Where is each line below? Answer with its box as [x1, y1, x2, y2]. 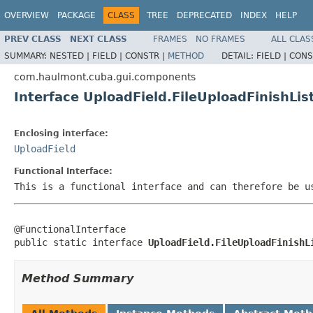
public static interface [14, 236, 148, 248]
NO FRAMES [196, 34, 245, 44]
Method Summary [22, 271, 133, 285]
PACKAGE [57, 10, 96, 20]
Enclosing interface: [14, 128, 108, 138]
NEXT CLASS [70, 34, 127, 44]
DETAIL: [221, 50, 256, 61]
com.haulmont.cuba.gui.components [14, 71, 196, 82]
